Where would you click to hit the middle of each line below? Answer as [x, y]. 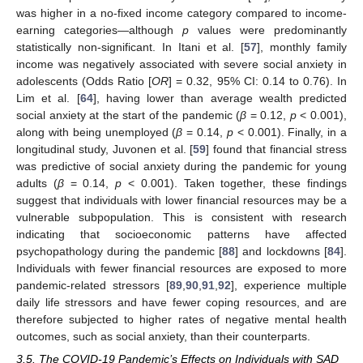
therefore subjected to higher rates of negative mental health [181, 320]
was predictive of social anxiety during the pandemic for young [181, 167]
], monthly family [302, 47]
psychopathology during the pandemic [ [120, 252]
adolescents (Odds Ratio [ [84, 81]
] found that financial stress [277, 149]
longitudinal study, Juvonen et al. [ [105, 149]
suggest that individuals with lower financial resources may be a [181, 201]
